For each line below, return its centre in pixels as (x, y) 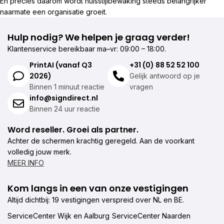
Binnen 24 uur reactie (65, 109)
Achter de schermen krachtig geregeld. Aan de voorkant (101, 141)
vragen (141, 87)
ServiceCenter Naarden (151, 216)
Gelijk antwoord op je (164, 76)
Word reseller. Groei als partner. (73, 130)
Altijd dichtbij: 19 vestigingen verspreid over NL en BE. (96, 200)
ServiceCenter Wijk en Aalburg (58, 216)
